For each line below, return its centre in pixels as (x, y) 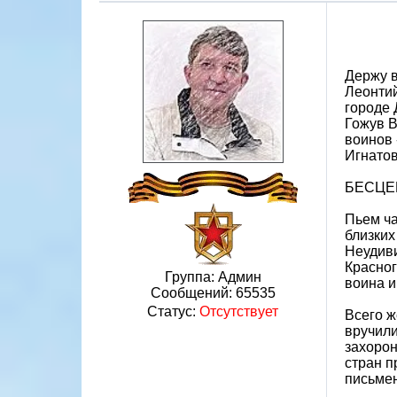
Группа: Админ (213, 277)
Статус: (173, 311)
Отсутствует (239, 311)
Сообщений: (193, 293)
